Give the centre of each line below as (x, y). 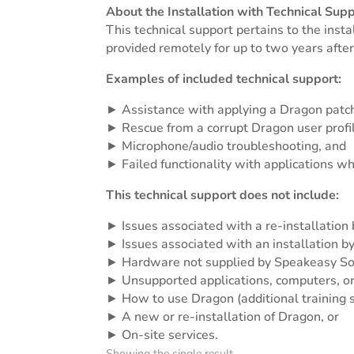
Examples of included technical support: (224, 79)
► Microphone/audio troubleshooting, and (226, 146)
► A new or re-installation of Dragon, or (223, 317)
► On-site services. (162, 335)
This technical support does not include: (223, 195)
